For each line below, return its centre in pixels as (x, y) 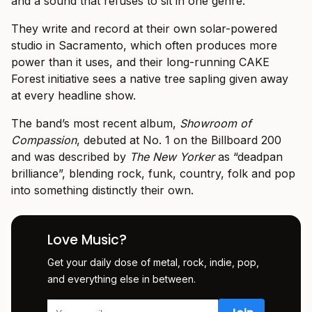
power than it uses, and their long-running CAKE (140, 62)
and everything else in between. (122, 279)
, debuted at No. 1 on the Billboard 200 (179, 140)
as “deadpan (249, 157)
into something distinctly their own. (102, 190)
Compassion (44, 140)
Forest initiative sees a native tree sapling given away (150, 79)
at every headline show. (73, 96)
